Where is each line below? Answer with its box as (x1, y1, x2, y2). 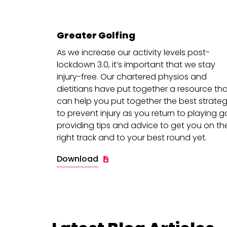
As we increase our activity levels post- (57, 47, 210, 58)
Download (57, 153, 98, 165)
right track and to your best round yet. (57, 132, 207, 143)
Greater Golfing (57, 29, 135, 42)
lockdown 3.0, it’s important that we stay (57, 59, 215, 70)
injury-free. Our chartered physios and (57, 71, 207, 83)
